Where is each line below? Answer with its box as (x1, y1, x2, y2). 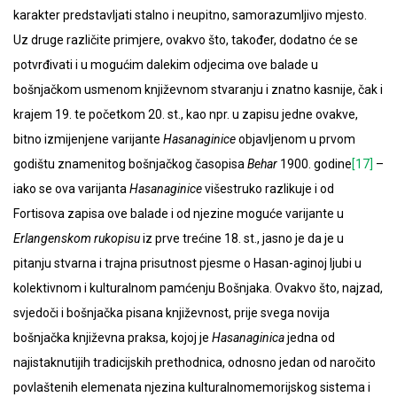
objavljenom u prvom (236, 132, 355, 147)
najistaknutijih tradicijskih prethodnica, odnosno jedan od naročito (13, 355, 376, 370)
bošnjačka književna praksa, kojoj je (13, 331, 212, 346)
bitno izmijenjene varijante (13, 132, 163, 147)
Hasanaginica (212, 331, 284, 346)
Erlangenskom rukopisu (13, 231, 140, 246)
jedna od (284, 331, 335, 346)
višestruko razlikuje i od (202, 182, 334, 197)
